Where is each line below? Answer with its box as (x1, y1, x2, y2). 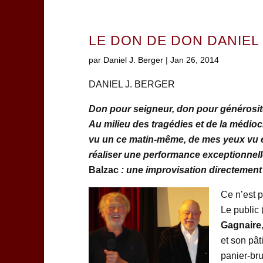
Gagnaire (220, 220, 261, 231)
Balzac (88, 165, 119, 176)
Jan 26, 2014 (170, 55, 219, 65)
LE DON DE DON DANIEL (88, 33, 259, 49)
